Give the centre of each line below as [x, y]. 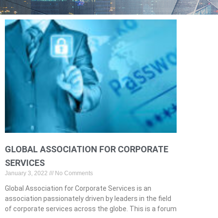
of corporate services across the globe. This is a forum [91, 209]
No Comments [73, 173]
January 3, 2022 [27, 173]
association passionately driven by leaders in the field [88, 199]
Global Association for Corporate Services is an [78, 189]
